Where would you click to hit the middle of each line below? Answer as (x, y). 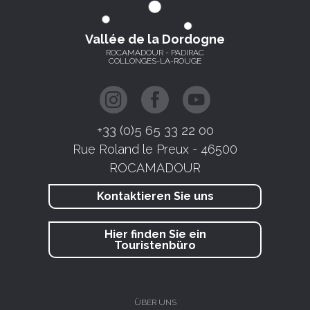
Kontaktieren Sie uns (155, 197)
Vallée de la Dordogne (155, 39)
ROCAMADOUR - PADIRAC (155, 53)
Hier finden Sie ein (155, 234)
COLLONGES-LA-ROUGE (155, 61)
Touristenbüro (155, 245)
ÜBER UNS (155, 302)
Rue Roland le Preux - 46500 (155, 149)
